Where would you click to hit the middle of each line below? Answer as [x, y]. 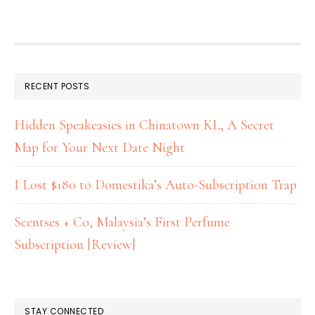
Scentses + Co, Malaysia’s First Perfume [122, 222]
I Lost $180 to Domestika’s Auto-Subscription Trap [155, 185]
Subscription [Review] [75, 244]
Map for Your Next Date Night [99, 147]
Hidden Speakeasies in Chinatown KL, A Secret [144, 125]
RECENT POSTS [57, 86]
